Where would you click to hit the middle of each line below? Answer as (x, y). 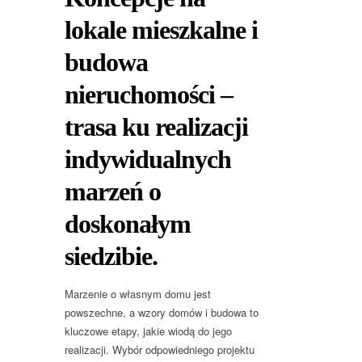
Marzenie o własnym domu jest (138, 294)
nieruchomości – (149, 95)
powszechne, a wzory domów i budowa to (162, 313)
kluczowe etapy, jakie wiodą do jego (148, 331)
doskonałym (128, 224)
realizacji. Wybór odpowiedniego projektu (160, 350)
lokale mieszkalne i (161, 30)
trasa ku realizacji (156, 127)
